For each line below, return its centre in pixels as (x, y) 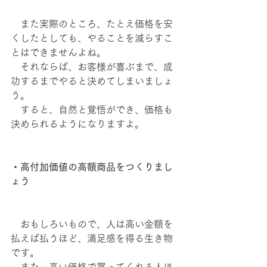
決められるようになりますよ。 (77, 124)
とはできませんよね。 (58, 52)
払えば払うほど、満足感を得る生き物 (92, 238)
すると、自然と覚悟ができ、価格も (92, 110)
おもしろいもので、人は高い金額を (92, 224)
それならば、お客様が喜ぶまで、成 (92, 67)
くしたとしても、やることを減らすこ (92, 38)
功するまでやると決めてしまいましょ (92, 81)
